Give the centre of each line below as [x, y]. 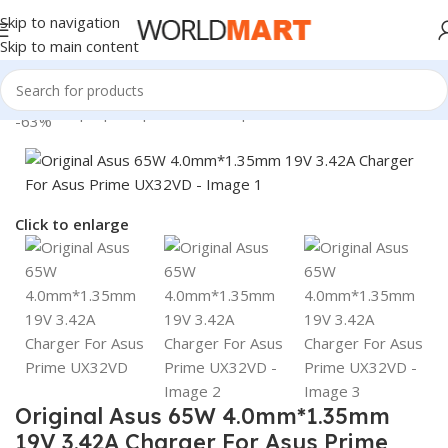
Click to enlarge [72, 224]
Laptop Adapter [118, 112]
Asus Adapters [229, 112]
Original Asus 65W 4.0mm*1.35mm [202, 416]
